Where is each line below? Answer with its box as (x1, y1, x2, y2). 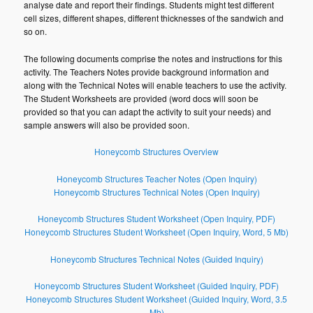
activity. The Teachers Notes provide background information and (24, 65, 270, 78)
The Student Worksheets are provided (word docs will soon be (24, 92, 259, 104)
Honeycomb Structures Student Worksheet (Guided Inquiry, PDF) (34, 279, 279, 292)
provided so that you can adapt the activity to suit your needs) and (24, 105, 272, 117)
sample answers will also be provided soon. (24, 118, 190, 131)
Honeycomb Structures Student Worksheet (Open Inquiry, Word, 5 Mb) (24, 226, 289, 238)
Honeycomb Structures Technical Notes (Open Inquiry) (53, 185, 260, 198)
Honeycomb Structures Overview (94, 145, 219, 158)
